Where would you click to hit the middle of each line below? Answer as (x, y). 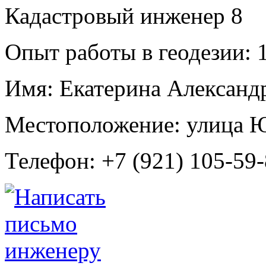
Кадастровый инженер (118, 15)
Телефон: (50, 160)
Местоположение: (93, 124)
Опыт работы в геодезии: (128, 52)
